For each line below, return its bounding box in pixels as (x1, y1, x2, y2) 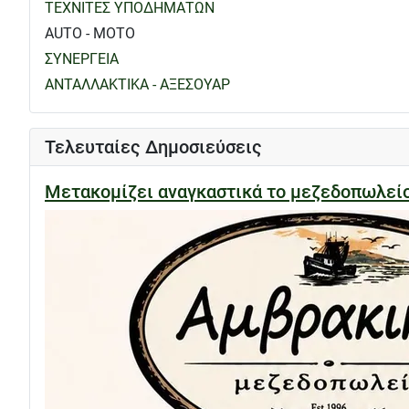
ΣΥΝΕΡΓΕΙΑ (45, 49, 119, 68)
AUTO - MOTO (45, 24, 135, 42)
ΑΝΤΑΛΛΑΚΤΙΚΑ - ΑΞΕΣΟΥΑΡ (45, 75, 230, 93)
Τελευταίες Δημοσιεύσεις (45, 135, 262, 158)
